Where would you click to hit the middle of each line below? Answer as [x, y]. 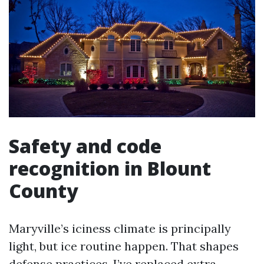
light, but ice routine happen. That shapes [124, 246]
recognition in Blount [110, 169]
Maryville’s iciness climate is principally [120, 229]
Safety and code [85, 146]
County [44, 191]
